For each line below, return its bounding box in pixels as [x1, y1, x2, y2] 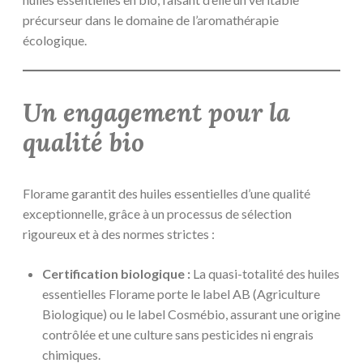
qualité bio [23, 126, 144, 159]
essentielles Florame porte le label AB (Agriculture [42, 285, 320, 301]
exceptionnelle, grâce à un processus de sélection [23, 205, 292, 221]
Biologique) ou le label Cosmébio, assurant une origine [42, 305, 340, 322]
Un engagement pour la [23, 96, 290, 129]
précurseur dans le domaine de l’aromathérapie [23, 12, 279, 28]
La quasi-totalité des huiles [190, 265, 340, 281]
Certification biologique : [42, 265, 190, 281]
